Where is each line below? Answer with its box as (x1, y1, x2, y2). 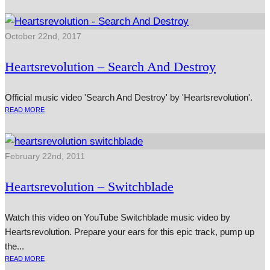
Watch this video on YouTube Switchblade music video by (5, 212, 230, 223)
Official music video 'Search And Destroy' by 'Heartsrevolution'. (5, 92, 253, 103)
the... (5, 241, 24, 252)
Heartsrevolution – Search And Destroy (5, 59, 216, 75)
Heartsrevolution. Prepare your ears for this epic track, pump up (5, 227, 254, 237)
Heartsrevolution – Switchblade (5, 179, 174, 195)
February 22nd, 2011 (5, 151, 85, 162)
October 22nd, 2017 (5, 31, 81, 42)
